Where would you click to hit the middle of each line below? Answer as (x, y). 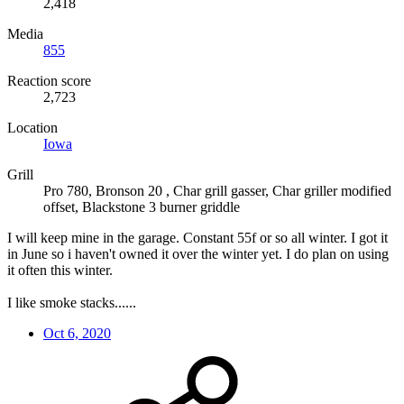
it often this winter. (60, 270)
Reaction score (49, 80)
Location (32, 127)
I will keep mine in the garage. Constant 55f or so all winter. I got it (197, 237)
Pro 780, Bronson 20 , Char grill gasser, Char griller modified (217, 190)
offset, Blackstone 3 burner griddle (142, 207)
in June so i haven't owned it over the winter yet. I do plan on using (198, 253)
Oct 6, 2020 (77, 333)
